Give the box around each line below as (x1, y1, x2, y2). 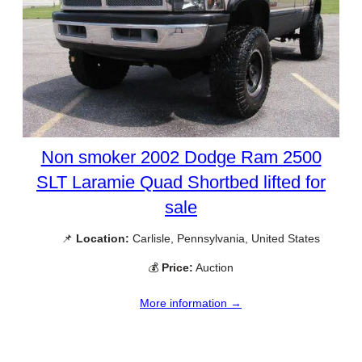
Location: (76, 232, 129, 246)
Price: (162, 260, 193, 274)
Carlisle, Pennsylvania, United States (129, 232, 320, 246)
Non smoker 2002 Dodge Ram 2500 (40, 147, 322, 168)
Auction (193, 260, 234, 274)
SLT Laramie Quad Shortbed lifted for (36, 172, 326, 193)
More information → (140, 296, 242, 309)
